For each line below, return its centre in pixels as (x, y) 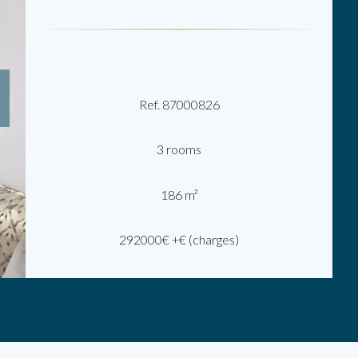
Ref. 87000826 (179, 105)
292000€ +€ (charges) (179, 240)
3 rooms (179, 149)
